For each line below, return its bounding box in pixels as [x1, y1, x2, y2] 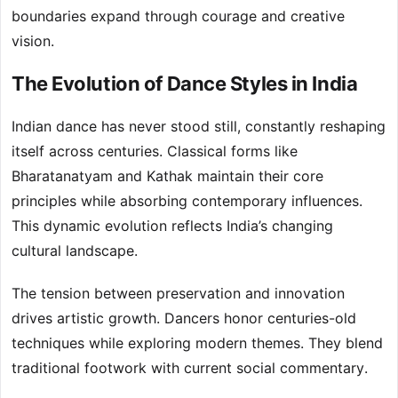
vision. [12, 32, 54, 51]
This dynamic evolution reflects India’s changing [12, 217, 333, 235]
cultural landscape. [12, 242, 138, 260]
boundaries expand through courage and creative [12, 7, 345, 26]
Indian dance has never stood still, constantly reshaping [12, 117, 386, 136]
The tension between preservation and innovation [12, 284, 345, 303]
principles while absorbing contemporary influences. [12, 192, 362, 211]
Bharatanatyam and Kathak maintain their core [12, 167, 323, 186]
